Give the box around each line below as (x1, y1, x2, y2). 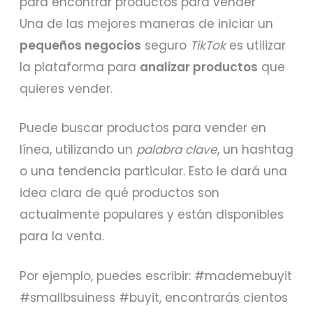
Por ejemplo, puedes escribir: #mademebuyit (20, 268, 293, 285)
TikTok (190, 36, 226, 54)
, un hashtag (217, 141, 294, 159)
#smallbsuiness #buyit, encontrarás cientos (20, 289, 289, 307)
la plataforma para (20, 58, 140, 75)
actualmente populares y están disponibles (20, 206, 284, 224)
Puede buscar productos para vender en (20, 119, 267, 137)
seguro (141, 36, 191, 54)
